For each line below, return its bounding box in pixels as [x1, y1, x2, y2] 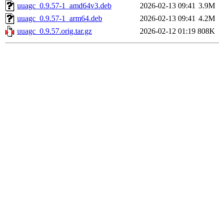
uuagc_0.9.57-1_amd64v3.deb [17, 1, 111, 10]
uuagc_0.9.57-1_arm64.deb [17, 14, 102, 23]
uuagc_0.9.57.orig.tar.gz [17, 27, 92, 36]
